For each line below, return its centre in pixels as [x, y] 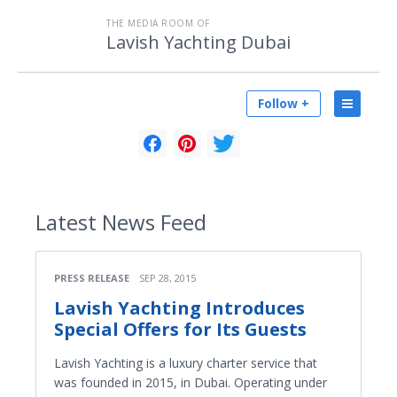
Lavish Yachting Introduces [179, 308]
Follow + [284, 103]
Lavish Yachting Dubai [198, 42]
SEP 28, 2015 [167, 278]
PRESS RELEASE [92, 278]
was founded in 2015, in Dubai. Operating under [191, 382]
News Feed [152, 222]
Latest [66, 222]
